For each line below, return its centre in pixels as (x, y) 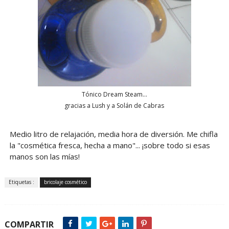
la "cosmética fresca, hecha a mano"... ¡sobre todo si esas (110, 145)
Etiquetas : (21, 182)
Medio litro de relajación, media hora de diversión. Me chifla (113, 134)
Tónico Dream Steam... (114, 94)
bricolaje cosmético (65, 182)
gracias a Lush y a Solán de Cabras (114, 105)
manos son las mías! (44, 157)
